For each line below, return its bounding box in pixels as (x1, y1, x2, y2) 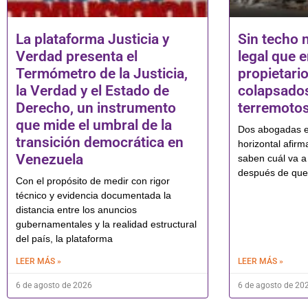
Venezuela (16, 151, 83, 168)
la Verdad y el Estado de (16, 82, 169, 100)
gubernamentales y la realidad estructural (16, 219, 197, 230)
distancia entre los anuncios (16, 204, 137, 216)
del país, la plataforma (16, 233, 113, 245)
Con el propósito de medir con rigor (16, 175, 170, 187)
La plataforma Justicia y (16, 31, 169, 48)
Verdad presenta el (16, 48, 137, 65)
